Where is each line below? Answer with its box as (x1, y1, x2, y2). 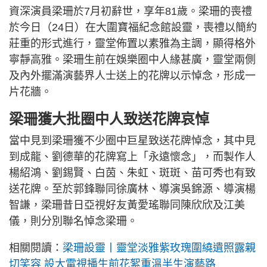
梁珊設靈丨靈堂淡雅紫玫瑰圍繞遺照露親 (63, 241, 256, 254)
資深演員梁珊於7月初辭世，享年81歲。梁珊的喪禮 (9, 5, 252, 17)
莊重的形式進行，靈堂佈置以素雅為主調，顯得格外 (9, 37, 256, 49)
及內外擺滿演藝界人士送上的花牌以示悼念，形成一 (9, 69, 256, 82)
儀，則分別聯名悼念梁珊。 (9, 215, 138, 227)
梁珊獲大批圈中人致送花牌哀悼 (9, 110, 209, 127)
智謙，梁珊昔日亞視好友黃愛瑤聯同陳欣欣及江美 (9, 198, 245, 211)
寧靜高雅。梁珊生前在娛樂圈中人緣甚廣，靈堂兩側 (9, 53, 256, 66)
